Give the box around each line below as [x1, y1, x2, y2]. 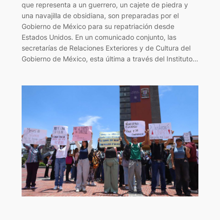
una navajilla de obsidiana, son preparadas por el [21, 11, 179, 20]
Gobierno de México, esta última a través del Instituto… [21, 54, 198, 63]
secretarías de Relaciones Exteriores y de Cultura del [21, 43, 191, 52]
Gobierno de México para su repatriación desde [21, 22, 174, 30]
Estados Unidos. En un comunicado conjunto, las [21, 32, 176, 41]
